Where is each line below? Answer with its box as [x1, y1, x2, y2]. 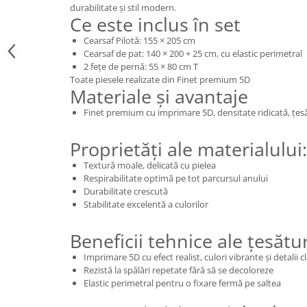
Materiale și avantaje [70, 84, 248, 110]
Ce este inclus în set [70, 12, 241, 38]
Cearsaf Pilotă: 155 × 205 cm [84, 34, 195, 47]
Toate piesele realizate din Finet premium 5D [70, 73, 250, 86]
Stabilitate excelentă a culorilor [84, 198, 208, 211]
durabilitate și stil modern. [70, 1, 176, 14]
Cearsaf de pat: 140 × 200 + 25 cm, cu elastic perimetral [84, 47, 302, 60]
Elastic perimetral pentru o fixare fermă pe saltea [84, 277, 281, 290]
